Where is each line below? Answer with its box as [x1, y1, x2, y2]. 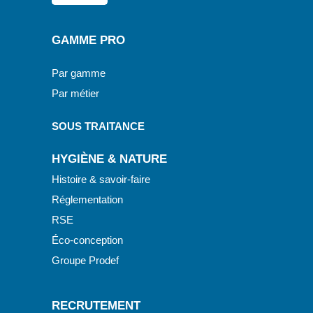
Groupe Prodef [51, 254, 119, 266]
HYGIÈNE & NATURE [51, 152, 167, 166]
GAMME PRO [51, 34, 125, 47]
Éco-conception [51, 234, 123, 246]
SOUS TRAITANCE [51, 120, 145, 132]
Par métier [51, 87, 99, 99]
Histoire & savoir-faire [51, 173, 150, 185]
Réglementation [51, 194, 123, 205]
